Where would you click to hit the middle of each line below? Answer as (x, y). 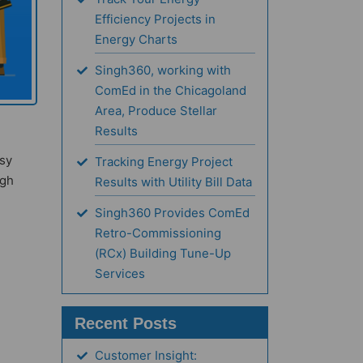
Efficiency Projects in (155, 19)
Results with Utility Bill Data (173, 182)
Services (120, 274)
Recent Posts (126, 324)
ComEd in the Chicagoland (171, 91)
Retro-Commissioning (158, 233)
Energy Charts (136, 40)
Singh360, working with (163, 70)
